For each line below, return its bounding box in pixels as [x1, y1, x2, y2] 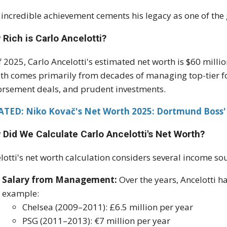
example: [2, 187, 40, 200]
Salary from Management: [2, 174, 118, 186]
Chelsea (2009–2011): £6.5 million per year [22, 201, 194, 213]
